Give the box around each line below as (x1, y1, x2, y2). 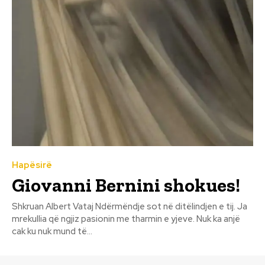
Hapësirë (12, 159, 52, 172)
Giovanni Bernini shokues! (12, 174, 240, 197)
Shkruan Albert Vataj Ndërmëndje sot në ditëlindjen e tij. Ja (12, 201, 95, 213)
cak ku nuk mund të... (12, 225, 92, 238)
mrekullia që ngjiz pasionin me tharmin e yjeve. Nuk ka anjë (12, 213, 240, 225)
